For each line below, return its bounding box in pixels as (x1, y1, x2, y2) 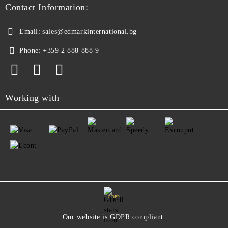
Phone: (19, 47, 41, 54)
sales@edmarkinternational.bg (42, 27, 137, 35)
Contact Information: (5, 2, 89, 12)
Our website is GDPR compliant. (62, 213, 166, 221)
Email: (19, 27, 41, 35)
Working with (5, 93, 60, 103)
